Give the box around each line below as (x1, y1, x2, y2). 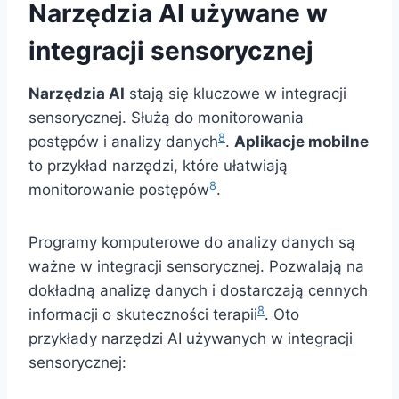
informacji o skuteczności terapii (28, 305, 257, 324)
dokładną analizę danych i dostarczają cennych (28, 281, 368, 300)
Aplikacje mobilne (234, 133, 369, 151)
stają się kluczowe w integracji (125, 85, 346, 103)
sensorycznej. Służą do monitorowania (28, 109, 304, 127)
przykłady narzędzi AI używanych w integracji (28, 330, 353, 348)
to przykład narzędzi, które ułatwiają (28, 157, 288, 175)
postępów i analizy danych (28, 133, 218, 151)
